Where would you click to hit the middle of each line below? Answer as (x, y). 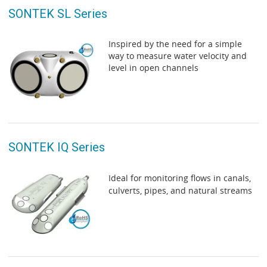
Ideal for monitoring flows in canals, (180, 178)
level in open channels (153, 67)
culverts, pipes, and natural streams (180, 190)
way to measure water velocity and (178, 55)
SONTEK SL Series (58, 13)
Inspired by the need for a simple (175, 44)
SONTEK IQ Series (57, 147)
